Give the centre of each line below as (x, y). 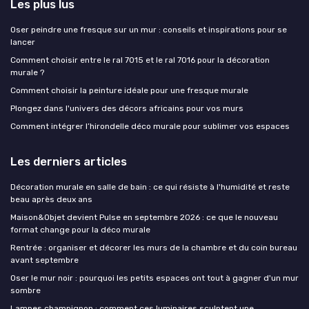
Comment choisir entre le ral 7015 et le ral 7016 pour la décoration (140, 60)
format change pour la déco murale (80, 229)
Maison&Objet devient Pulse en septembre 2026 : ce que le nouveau (144, 217)
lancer (23, 42)
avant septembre (44, 260)
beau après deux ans (51, 199)
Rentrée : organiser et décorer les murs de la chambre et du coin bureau (154, 247)
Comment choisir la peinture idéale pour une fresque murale (129, 90)
